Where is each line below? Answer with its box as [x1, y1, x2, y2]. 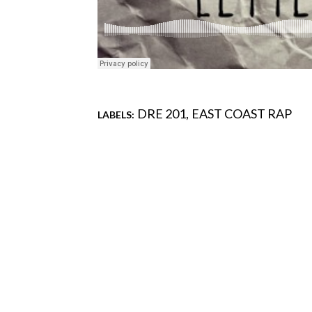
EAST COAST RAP [192, 106, 292, 122]
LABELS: [97, 109, 134, 121]
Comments [97, 132, 161, 146]
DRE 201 [137, 106, 186, 122]
